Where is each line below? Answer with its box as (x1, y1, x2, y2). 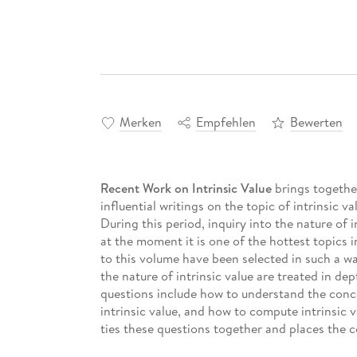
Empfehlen (195, 113, 256, 131)
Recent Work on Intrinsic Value (100, 179, 272, 198)
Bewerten (289, 113, 343, 131)
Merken (119, 113, 162, 131)
